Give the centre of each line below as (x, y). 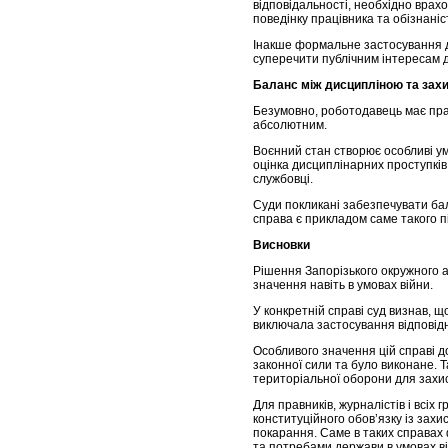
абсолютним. (290, 125)
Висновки (281, 245)
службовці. (283, 179)
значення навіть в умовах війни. (343, 285)
